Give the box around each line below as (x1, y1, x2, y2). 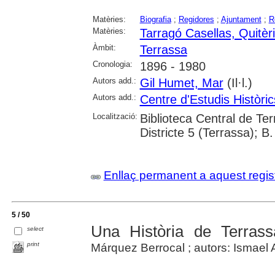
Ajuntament (220, 15, 261, 25)
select (27, 225, 44, 233)
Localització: (92, 112, 137, 122)
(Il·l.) (223, 76, 252, 90)
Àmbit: (92, 43, 116, 53)
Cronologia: (92, 60, 133, 69)
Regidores (178, 15, 214, 25)
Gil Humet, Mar (139, 76, 223, 90)
